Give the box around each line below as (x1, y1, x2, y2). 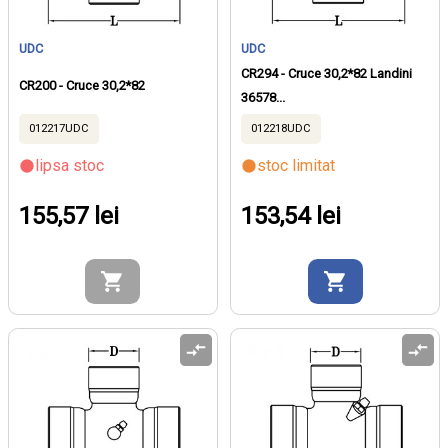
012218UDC (251, 121, 312, 135)
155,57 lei (19, 201, 119, 230)
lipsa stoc (35, 155, 104, 175)
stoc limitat (257, 155, 336, 175)
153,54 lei (241, 201, 342, 230)
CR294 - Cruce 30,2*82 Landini (241, 65, 413, 81)
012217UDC (29, 121, 89, 135)
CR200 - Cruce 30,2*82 (19, 77, 145, 93)
